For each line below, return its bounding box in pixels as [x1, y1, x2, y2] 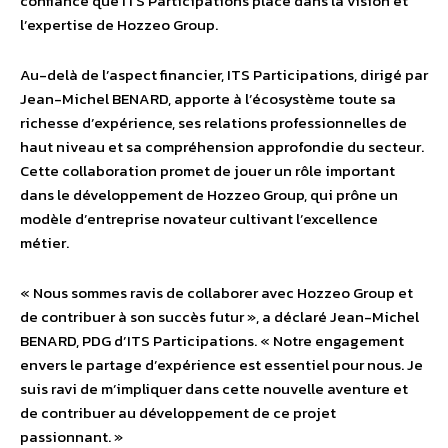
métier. [20, 231, 69, 254]
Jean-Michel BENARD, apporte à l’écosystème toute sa [20, 87, 396, 110]
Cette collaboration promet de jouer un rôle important [20, 159, 395, 182]
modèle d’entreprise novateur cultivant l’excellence [20, 207, 378, 230]
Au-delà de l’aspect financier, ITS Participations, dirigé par [20, 63, 428, 86]
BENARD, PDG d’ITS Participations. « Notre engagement [20, 329, 404, 352]
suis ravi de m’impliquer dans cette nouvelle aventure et [20, 377, 408, 400]
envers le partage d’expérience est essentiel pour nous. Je [20, 353, 423, 376]
